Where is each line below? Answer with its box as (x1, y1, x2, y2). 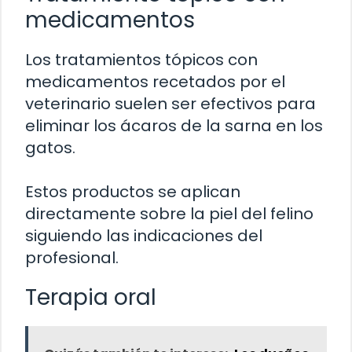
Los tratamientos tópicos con (25, 48, 258, 71)
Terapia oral (25, 281, 156, 313)
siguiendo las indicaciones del (25, 224, 262, 247)
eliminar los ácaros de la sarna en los (25, 114, 323, 137)
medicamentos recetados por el (25, 70, 285, 93)
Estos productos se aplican (25, 180, 240, 203)
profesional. (25, 246, 119, 269)
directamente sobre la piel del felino (25, 202, 313, 225)
